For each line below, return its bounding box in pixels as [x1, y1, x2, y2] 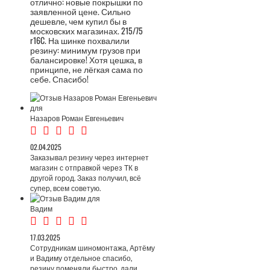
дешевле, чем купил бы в [30, 14, 127, 27]
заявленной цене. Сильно [30, 5, 131, 17]
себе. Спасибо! [30, 72, 89, 85]
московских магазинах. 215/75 [30, 24, 143, 37]
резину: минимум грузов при [30, 43, 140, 56]
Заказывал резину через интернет [30, 152, 149, 162]
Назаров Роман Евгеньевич [30, 113, 124, 123]
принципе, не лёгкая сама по [30, 63, 143, 75]
